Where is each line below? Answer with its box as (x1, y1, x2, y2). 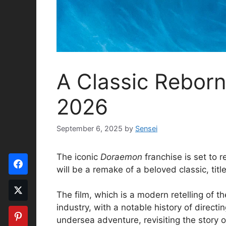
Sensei (135, 124, 157, 133)
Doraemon (100, 151, 142, 162)
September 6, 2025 (56, 124, 123, 133)
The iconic (56, 151, 100, 162)
